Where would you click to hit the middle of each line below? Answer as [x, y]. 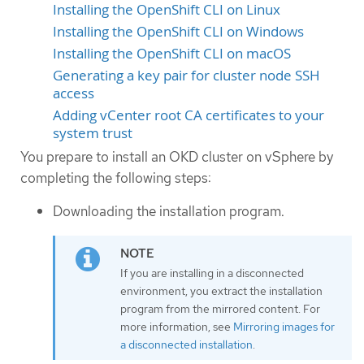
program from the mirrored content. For [220, 308]
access [74, 93]
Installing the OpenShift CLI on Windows [178, 31]
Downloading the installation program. [169, 211]
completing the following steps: [116, 178]
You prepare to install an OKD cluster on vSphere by [177, 156]
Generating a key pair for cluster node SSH [186, 75]
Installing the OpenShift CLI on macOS [172, 53]
